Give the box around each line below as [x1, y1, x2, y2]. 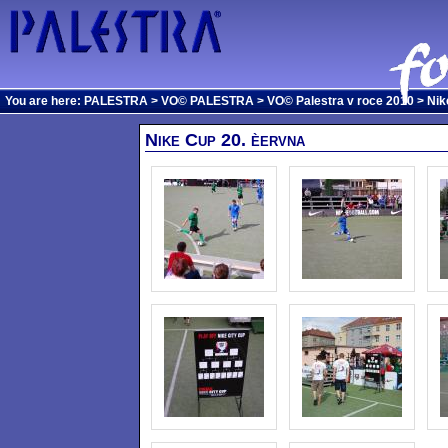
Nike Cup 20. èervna [144, 130, 305, 150]
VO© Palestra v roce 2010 [267, 94, 414, 108]
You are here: [5, 94, 84, 108]
